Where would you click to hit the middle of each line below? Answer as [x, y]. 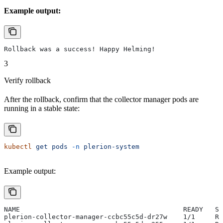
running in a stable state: [42, 109]
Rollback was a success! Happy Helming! [80, 49]
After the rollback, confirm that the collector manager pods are [101, 100]
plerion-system [110, 147]
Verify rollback [27, 81]
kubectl [18, 147]
